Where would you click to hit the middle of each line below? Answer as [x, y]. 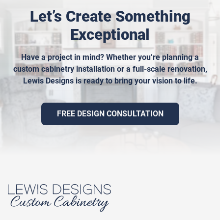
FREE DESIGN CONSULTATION [110, 114]
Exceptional [110, 35]
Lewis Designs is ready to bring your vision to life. [110, 81]
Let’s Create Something [110, 17]
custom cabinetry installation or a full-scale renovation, [110, 69]
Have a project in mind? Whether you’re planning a [110, 57]
